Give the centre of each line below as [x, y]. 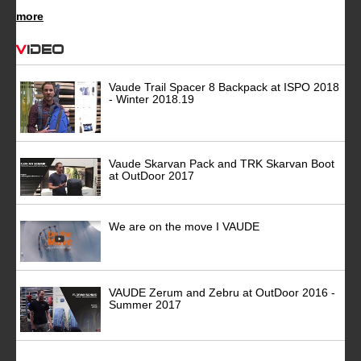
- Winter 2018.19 [151, 99]
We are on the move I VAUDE [184, 227]
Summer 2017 [145, 305]
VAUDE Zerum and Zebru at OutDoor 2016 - [222, 293]
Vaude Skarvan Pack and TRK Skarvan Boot [222, 163]
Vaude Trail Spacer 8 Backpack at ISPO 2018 [224, 87]
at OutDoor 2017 [151, 175]
